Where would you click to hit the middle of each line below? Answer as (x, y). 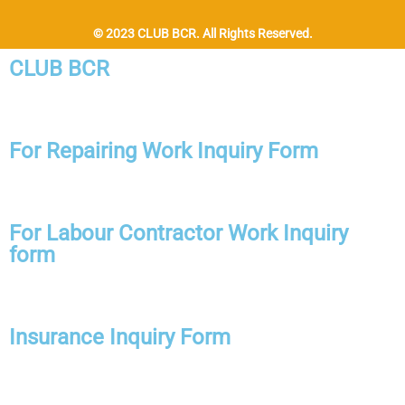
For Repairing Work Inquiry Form (164, 151)
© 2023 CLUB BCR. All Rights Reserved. (202, 33)
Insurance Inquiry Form (120, 337)
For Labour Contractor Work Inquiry (179, 233)
